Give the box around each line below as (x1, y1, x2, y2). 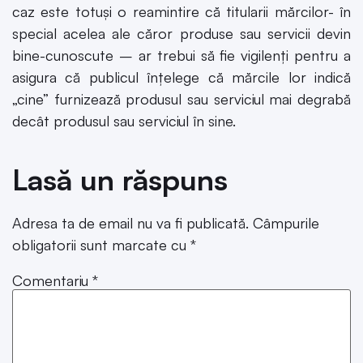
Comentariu (12, 271, 92, 289)
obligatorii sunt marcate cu (12, 235, 190, 254)
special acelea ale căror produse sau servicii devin (12, 23, 351, 42)
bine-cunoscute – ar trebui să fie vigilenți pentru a (12, 45, 351, 64)
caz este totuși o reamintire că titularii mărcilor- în (12, 2, 351, 20)
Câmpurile (253, 213, 319, 232)
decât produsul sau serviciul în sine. (12, 111, 236, 130)
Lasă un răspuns (12, 160, 228, 198)
